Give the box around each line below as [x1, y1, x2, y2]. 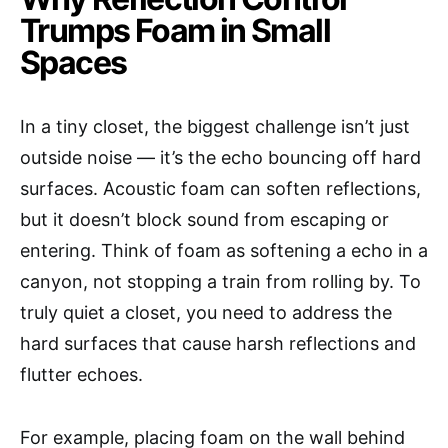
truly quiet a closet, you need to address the [20, 302, 392, 324]
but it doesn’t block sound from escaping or [20, 209, 389, 231]
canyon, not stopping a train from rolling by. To [20, 271, 421, 293]
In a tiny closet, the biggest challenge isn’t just [20, 116, 410, 138]
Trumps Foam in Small [20, 11, 330, 51]
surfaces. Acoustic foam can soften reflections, [20, 178, 421, 200]
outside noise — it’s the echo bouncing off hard [20, 147, 421, 169]
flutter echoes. [20, 364, 143, 386]
